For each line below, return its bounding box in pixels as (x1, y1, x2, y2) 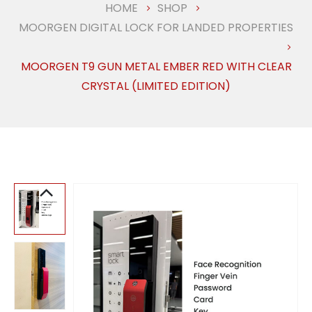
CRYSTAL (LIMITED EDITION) (81, 77, 231, 94)
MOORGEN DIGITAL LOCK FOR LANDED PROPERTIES (19, 19, 293, 36)
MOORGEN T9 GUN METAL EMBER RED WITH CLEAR (20, 58, 292, 75)
